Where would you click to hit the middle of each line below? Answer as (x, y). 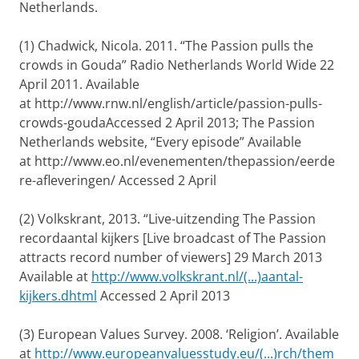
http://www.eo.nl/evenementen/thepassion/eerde (185, 161)
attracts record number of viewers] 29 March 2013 (171, 257)
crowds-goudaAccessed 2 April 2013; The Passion (167, 122)
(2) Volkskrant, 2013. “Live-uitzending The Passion (167, 218)
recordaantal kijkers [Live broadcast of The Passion (173, 238)
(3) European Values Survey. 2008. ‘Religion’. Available (179, 334)
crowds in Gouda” (73, 65)
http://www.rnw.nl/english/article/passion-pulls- (178, 103)
